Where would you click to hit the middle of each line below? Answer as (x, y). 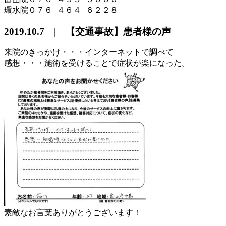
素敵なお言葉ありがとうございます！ (73, 213)
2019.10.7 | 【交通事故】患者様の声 (88, 31)
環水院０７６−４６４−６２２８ (61, 10)
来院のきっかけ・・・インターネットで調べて (89, 52)
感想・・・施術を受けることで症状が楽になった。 (97, 63)
